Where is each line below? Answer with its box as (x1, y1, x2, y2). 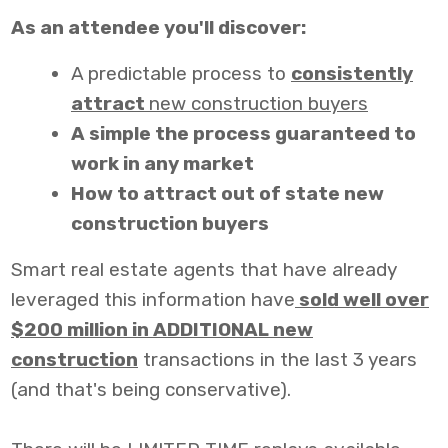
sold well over (295, 287, 429, 311)
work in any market (71, 151, 254, 175)
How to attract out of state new (71, 181, 384, 205)
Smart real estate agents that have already (11, 257, 396, 281)
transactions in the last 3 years (138, 347, 417, 371)
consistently (291, 61, 413, 85)
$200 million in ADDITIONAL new (11, 317, 313, 341)
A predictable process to (71, 61, 291, 85)
